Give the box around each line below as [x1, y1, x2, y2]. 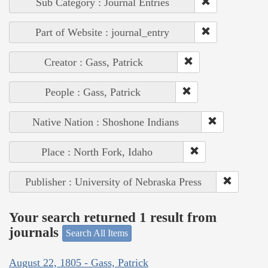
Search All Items [66, 228, 128, 239]
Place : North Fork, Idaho [41, 146, 153, 159]
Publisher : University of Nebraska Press [25, 176, 202, 188]
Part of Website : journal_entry [35, 26, 169, 39]
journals [9, 224, 62, 240]
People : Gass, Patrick [45, 86, 141, 99]
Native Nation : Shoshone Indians [32, 116, 179, 129]
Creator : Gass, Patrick [44, 56, 143, 69]
